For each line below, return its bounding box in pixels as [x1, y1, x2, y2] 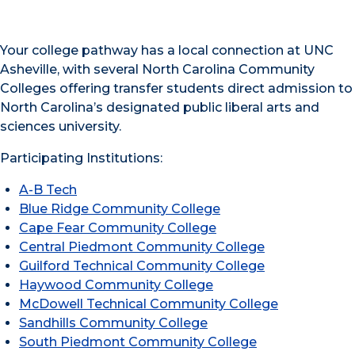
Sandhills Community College [19, 315, 208, 330]
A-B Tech [19, 182, 77, 197]
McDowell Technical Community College [19, 296, 278, 311]
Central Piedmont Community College [19, 239, 265, 254]
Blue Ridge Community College [19, 201, 220, 216]
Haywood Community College [19, 277, 213, 292]
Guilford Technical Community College [19, 258, 265, 273]
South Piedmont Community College [19, 334, 257, 349]
